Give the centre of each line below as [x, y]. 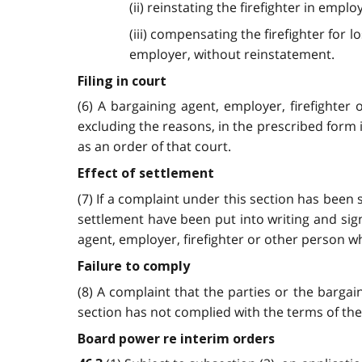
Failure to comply [134, 266]
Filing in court [122, 81]
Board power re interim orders [176, 339]
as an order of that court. [154, 147]
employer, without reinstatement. [232, 54]
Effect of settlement [146, 174]
